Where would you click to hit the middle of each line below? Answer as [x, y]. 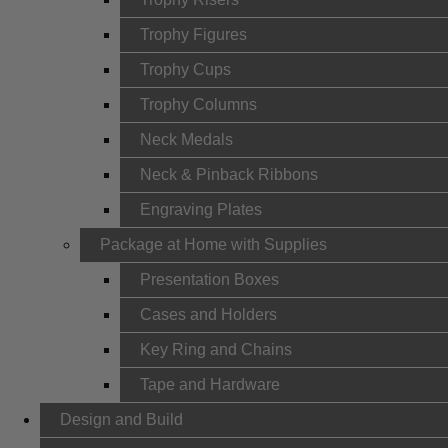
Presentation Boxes [209, 279]
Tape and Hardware [210, 384]
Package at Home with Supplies [213, 244]
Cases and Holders [208, 314]
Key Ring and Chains [216, 349]
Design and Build [121, 419]
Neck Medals [186, 139]
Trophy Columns [198, 104]
